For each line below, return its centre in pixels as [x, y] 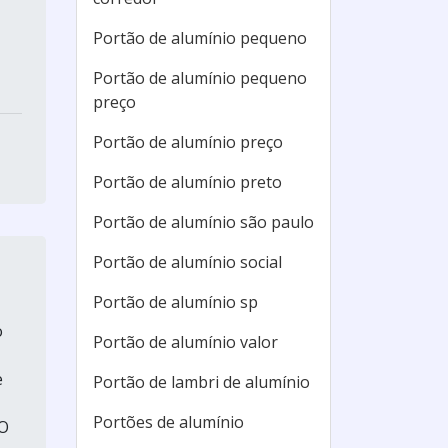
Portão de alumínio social [187, 262]
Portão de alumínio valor [185, 342]
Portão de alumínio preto [187, 182]
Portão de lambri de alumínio [201, 382]
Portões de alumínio [168, 422]
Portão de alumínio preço [188, 142]
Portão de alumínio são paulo [203, 222]
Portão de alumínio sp [175, 302]
